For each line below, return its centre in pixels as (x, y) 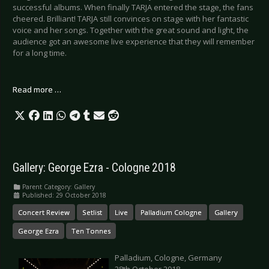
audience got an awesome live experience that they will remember (134, 41)
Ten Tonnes (91, 231)
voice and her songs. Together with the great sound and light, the (131, 30)
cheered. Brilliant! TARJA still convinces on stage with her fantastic (131, 18)
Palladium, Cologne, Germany (168, 257)
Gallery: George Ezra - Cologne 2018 (94, 168)
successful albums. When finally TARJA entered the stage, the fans (133, 7)
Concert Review (44, 212)
